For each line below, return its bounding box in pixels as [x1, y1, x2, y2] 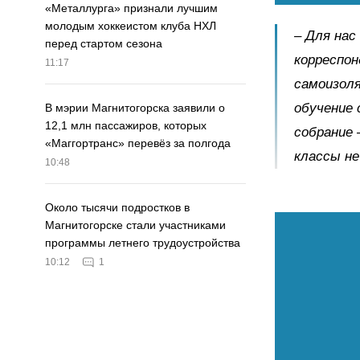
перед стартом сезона [45, 37, 162, 51]
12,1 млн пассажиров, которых [45, 119, 207, 133]
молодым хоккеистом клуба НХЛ [45, 19, 216, 33]
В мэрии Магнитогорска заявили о [45, 101, 225, 115]
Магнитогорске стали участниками [45, 219, 226, 232]
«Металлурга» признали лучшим [45, 2, 218, 15]
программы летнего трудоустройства [45, 236, 240, 250]
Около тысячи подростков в [45, 201, 190, 215]
